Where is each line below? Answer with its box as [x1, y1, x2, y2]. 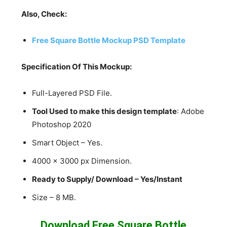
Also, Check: [21, 9, 67, 19]
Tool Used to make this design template [32, 106, 177, 116]
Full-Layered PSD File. [32, 88, 112, 98]
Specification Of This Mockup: [21, 61, 132, 71]
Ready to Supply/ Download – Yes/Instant [32, 174, 183, 184]
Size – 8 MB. [32, 192, 77, 202]
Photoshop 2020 [32, 119, 92, 129]
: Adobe [177, 106, 205, 116]
